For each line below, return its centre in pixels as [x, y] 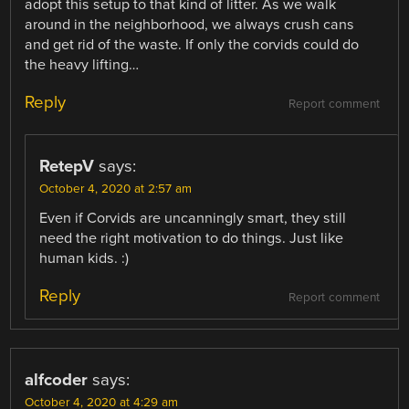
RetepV [67, 167]
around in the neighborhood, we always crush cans [190, 25]
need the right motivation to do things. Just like [192, 239]
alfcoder [57, 380]
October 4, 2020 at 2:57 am [116, 189]
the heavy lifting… [82, 65]
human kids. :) [84, 259]
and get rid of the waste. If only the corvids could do [192, 45]
